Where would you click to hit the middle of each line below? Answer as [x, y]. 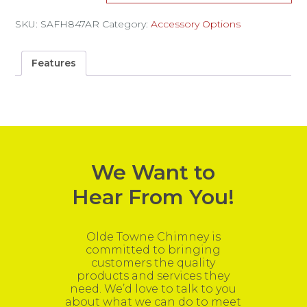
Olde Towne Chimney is [153, 236]
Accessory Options [196, 24]
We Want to [153, 172]
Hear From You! [153, 197]
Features [54, 63]
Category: [127, 24]
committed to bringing [153, 249]
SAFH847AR [70, 24]
